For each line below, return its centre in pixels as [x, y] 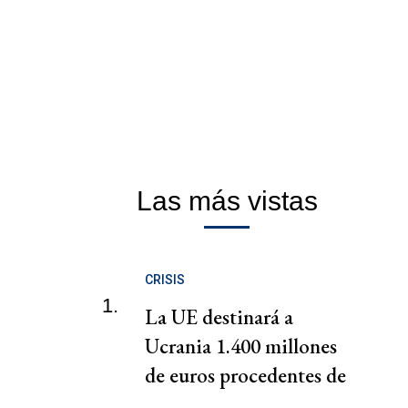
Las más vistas [227, 201]
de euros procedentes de [245, 376]
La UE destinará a [219, 317]
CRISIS [165, 280]
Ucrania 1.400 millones [241, 347]
